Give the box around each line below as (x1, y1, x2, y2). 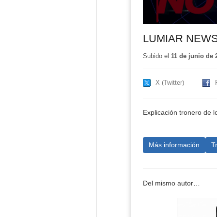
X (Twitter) (155, 79, 184, 87)
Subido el (142, 52, 171, 60)
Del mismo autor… (142, 180, 200, 187)
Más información (148, 140, 200, 149)
